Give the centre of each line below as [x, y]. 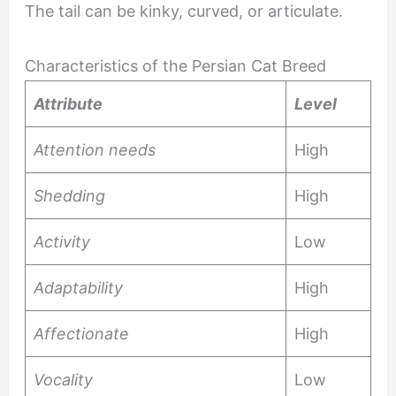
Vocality [65, 379]
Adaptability [78, 287]
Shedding [71, 195]
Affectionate [81, 333]
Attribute [69, 103]
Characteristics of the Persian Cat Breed [177, 65]
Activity [64, 241]
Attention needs [96, 149]
